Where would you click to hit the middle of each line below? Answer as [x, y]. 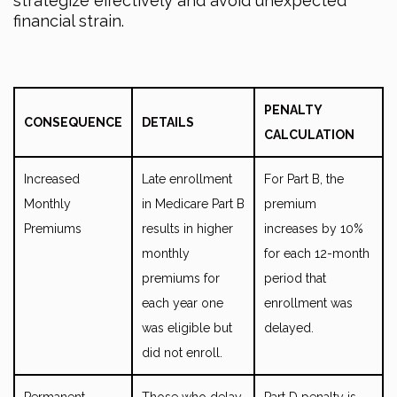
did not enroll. [182, 352]
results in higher [187, 228]
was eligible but [187, 327]
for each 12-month [317, 253]
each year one [183, 303]
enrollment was [308, 303]
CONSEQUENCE [73, 122]
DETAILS [168, 122]
